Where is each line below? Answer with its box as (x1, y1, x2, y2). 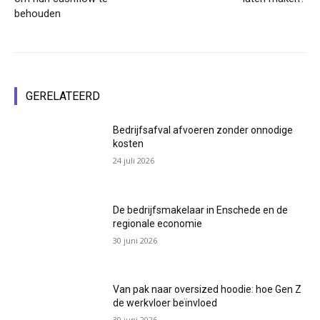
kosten (113, 138, 144, 150)
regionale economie (113, 217, 203, 229)
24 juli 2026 (113, 155, 155, 166)
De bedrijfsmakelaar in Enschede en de (113, 204, 289, 216)
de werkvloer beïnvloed (113, 297, 218, 309)
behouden (14, 7, 61, 21)
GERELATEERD (26, 89, 100, 104)
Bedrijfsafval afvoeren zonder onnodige (113, 124, 294, 136)
